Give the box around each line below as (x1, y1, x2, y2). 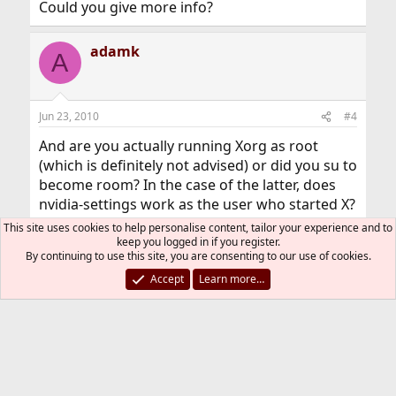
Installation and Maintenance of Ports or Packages (57, 361, 305, 375)
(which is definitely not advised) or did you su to (38, 156, 357, 176)
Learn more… (198, 271, 264, 286)
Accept (149, 271, 184, 286)
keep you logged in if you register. (116, 234, 280, 249)
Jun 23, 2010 (38, 109, 99, 125)
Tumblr (244, 316, 293, 336)
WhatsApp (278, 316, 348, 336)
